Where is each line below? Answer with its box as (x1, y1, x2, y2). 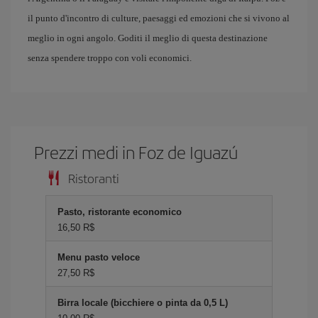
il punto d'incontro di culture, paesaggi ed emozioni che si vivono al (28, 13, 290, 23)
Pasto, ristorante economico (57, 207, 182, 217)
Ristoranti (68, 169, 119, 187)
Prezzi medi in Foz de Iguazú (34, 140, 238, 164)
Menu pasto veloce (57, 252, 140, 263)
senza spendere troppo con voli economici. (28, 53, 192, 63)
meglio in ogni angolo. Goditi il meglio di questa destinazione (28, 33, 268, 43)
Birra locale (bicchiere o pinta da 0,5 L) (57, 297, 228, 308)
